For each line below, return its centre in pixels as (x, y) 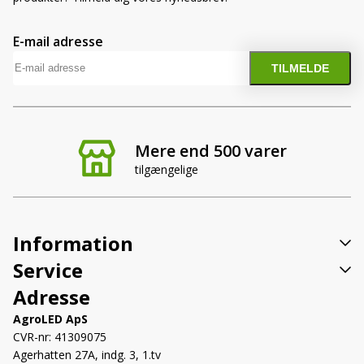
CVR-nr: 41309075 (60, 336)
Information (73, 243)
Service (48, 270)
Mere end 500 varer (210, 150)
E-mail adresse (58, 41)
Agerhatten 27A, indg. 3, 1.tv (87, 354)
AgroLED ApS (50, 318)
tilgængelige (166, 169)
